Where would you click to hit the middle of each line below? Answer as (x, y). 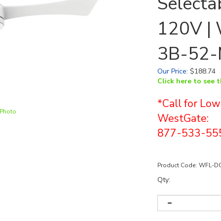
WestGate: (183, 118)
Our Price (172, 71)
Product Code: (177, 165)
